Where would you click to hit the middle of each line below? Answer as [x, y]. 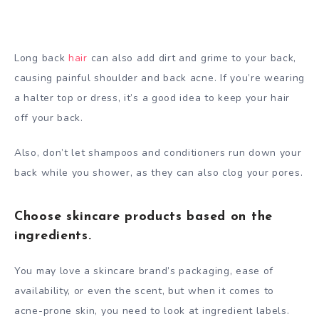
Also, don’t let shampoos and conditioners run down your [158, 153]
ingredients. [53, 236]
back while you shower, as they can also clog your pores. [159, 173]
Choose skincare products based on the [143, 216]
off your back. [49, 118]
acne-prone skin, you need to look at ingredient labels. [152, 310]
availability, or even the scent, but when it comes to [145, 291]
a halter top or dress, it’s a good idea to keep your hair [152, 98]
